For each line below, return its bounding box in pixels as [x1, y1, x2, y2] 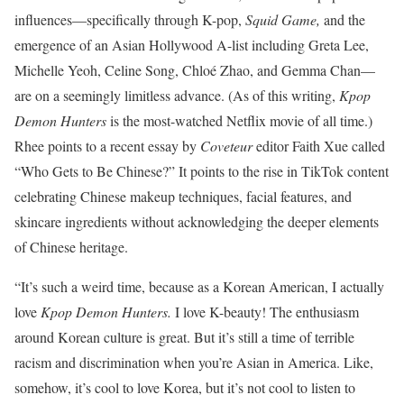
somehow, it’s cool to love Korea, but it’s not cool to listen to [14, 378, 355, 398]
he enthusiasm [279, 302, 359, 322]
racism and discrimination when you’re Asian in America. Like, [14, 353, 373, 372]
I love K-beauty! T [175, 302, 279, 322]
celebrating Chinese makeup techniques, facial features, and [14, 187, 352, 207]
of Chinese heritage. [14, 237, 128, 257]
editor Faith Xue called [256, 136, 385, 156]
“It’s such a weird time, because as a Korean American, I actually [14, 277, 384, 297]
